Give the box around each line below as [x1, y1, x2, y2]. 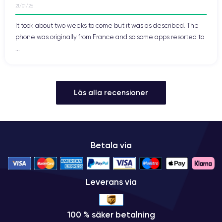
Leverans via [85, 177, 137, 187]
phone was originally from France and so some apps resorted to [15, 33, 204, 41]
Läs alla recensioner [74, 88, 148, 98]
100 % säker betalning [67, 210, 155, 220]
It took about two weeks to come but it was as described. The [15, 22, 199, 30]
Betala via [90, 140, 132, 151]
